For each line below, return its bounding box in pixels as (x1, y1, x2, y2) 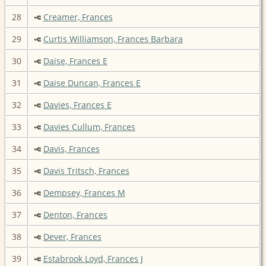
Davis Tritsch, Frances (43, 164, 129, 176)
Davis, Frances (43, 142, 100, 154)
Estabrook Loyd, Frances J (43, 252, 143, 264)
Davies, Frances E (43, 99, 112, 110)
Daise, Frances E (43, 55, 107, 66)
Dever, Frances (43, 230, 102, 242)
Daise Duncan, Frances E (43, 77, 141, 88)
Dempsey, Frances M (43, 186, 125, 198)
